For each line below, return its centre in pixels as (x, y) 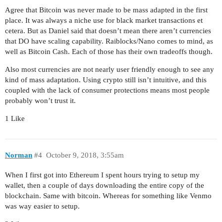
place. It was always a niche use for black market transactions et (104, 20)
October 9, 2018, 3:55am (85, 155)
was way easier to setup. (42, 206)
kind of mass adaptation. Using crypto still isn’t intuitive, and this (106, 80)
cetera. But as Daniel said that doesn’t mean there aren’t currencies (108, 30)
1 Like (15, 118)
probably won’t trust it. (40, 100)
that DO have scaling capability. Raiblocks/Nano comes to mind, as (109, 41)
